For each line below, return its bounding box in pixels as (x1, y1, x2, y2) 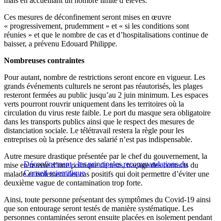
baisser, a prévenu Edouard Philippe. (4, 39, 117, 48)
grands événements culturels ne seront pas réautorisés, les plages (4, 82, 203, 91)
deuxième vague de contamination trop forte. (4, 179, 143, 187)
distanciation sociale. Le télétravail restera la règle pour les (4, 126, 184, 135)
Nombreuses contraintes (4, 56, 84, 65)
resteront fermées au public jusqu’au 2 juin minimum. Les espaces (4, 91, 208, 100)
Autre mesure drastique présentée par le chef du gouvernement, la (4, 152, 207, 161)
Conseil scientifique (24, 169, 85, 178)
